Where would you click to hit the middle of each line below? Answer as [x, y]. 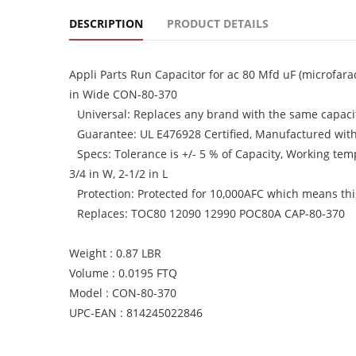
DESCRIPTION [106, 23]
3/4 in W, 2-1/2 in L [118, 174]
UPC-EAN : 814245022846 [136, 313]
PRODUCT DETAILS [218, 23]
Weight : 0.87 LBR [115, 253]
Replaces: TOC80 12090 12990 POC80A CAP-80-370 [211, 213]
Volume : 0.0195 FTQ [123, 273]
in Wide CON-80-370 [123, 94]
